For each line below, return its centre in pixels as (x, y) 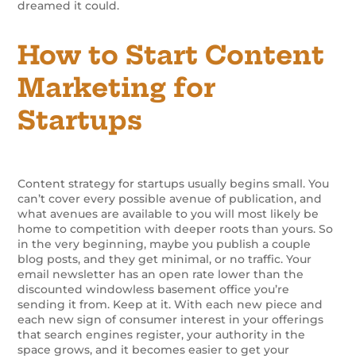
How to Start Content (171, 54)
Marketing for (116, 87)
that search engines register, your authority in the (162, 334)
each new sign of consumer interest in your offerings (171, 319)
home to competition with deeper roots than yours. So (176, 228)
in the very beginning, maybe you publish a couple (164, 244)
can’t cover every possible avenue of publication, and (170, 198)
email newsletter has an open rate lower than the (161, 274)
